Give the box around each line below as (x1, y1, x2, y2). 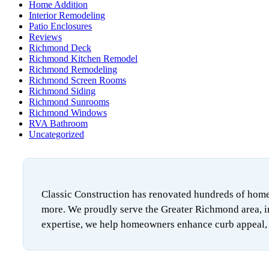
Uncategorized (29, 129, 84, 140)
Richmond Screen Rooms (29, 75, 126, 86)
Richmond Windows (29, 107, 107, 118)
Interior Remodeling (29, 10, 105, 21)
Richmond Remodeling (29, 64, 117, 75)
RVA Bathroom (29, 118, 88, 129)
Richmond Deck (29, 43, 91, 53)
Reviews (29, 32, 62, 43)
